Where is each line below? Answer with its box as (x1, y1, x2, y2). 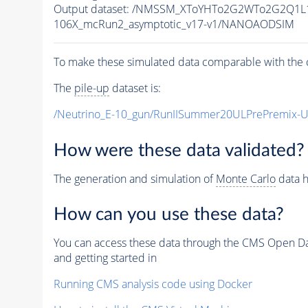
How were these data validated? (53, 141, 305, 159)
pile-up (74, 80, 109, 96)
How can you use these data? (53, 206, 284, 224)
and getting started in (53, 250, 157, 266)
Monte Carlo (215, 170, 276, 186)
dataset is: (109, 80, 161, 96)
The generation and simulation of (53, 170, 216, 186)
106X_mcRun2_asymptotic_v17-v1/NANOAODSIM (53, 16, 294, 32)
